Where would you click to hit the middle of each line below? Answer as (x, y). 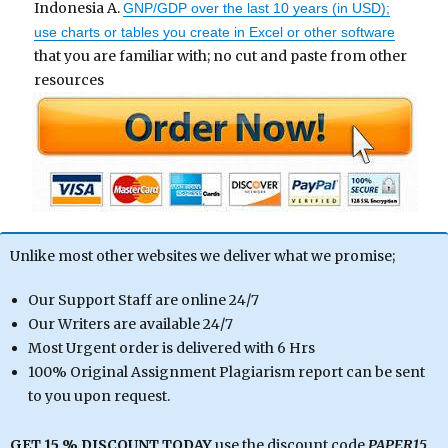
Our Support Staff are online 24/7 (143, 300)
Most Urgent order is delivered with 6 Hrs (171, 348)
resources (69, 80)
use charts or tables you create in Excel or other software (215, 32)
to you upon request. (98, 396)
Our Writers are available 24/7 (130, 324)
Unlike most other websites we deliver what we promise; (202, 256)
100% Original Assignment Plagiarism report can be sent (226, 372)
